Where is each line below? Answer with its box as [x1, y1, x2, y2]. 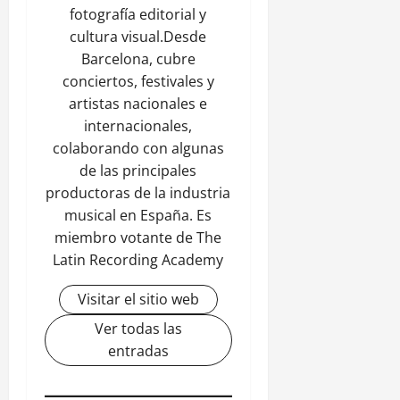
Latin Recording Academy [53, 249, 224, 270]
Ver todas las [94, 318, 182, 338]
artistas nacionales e [69, 93, 208, 113]
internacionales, [84, 115, 193, 136]
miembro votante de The [54, 227, 222, 247]
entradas [107, 340, 169, 361]
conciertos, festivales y [62, 71, 214, 91]
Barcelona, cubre [80, 48, 196, 69]
